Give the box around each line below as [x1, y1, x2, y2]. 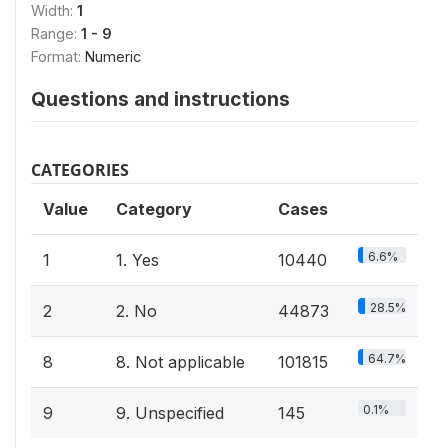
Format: [31, 47, 85, 65]
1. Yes [116, 249, 159, 270]
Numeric [85, 47, 141, 65]
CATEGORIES [31, 158, 129, 181]
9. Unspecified [116, 402, 224, 423]
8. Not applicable [116, 351, 245, 372]
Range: [31, 24, 81, 42]
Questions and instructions [31, 86, 290, 111]
